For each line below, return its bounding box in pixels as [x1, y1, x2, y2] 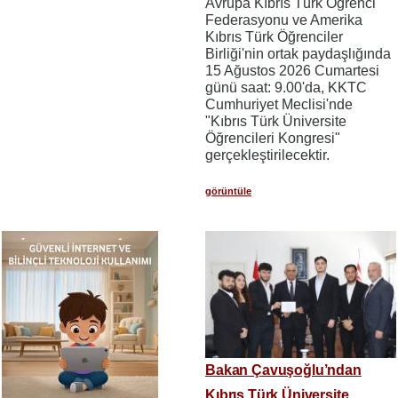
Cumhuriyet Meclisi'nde [205, 96, 353, 112]
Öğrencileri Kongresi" [205, 130, 340, 146]
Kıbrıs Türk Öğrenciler [205, 28, 343, 44]
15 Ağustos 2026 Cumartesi [205, 62, 379, 78]
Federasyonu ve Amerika [205, 12, 362, 28]
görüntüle [205, 185, 251, 196]
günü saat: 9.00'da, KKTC [205, 79, 367, 95]
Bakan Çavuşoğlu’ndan [205, 362, 362, 378]
